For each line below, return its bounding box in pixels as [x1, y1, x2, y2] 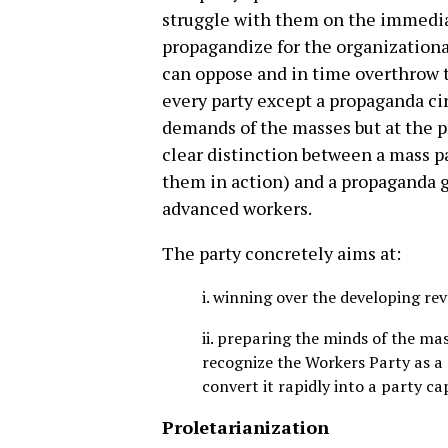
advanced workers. [162, 196, 312, 221]
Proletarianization [162, 414, 329, 439]
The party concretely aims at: [162, 241, 401, 266]
